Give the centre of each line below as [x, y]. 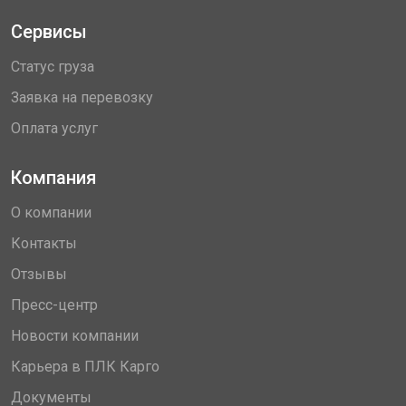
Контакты [44, 243]
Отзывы [39, 274]
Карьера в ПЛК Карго [85, 367]
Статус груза [53, 67]
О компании [51, 213]
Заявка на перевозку [82, 97]
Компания [53, 178]
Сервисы [49, 32]
